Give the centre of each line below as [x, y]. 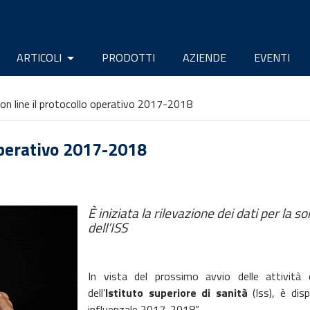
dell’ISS [108, 227]
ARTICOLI [40, 57]
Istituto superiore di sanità [176, 293]
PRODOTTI [128, 57]
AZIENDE [204, 57]
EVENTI [272, 57]
